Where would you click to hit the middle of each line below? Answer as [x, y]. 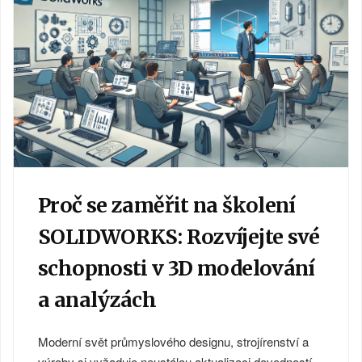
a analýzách [97, 299]
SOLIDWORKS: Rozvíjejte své [179, 236]
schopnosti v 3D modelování [177, 268]
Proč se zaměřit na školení [167, 205]
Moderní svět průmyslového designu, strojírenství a [173, 341]
